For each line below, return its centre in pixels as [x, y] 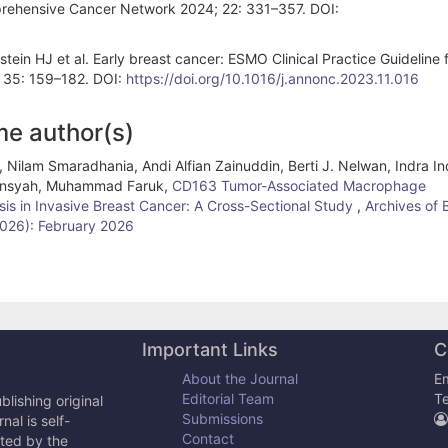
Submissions [222, 418]
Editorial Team [227, 398]
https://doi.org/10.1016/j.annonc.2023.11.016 [272, 78]
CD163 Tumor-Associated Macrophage [299, 185]
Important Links [209, 349]
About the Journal [239, 378]
